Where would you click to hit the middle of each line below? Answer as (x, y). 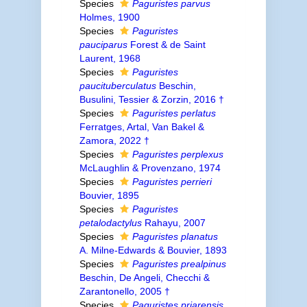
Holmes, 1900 (109, 17)
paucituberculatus (118, 86)
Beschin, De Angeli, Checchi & (144, 278)
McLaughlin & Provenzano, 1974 (150, 168)
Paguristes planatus (175, 236)
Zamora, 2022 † (114, 140)
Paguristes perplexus (177, 154)
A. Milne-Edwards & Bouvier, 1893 (153, 250)
